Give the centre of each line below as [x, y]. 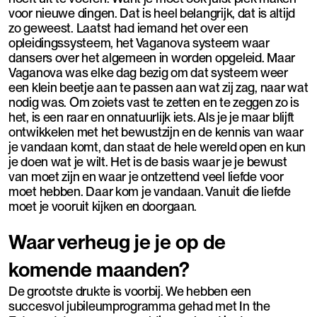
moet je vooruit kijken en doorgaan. [103, 207]
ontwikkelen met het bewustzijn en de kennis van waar [156, 132]
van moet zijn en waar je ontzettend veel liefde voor [146, 177]
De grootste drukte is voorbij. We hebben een [130, 292]
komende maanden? [99, 270]
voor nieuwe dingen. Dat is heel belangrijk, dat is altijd [152, 13]
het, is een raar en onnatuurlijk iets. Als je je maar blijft [152, 117]
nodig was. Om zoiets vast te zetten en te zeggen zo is [154, 103]
